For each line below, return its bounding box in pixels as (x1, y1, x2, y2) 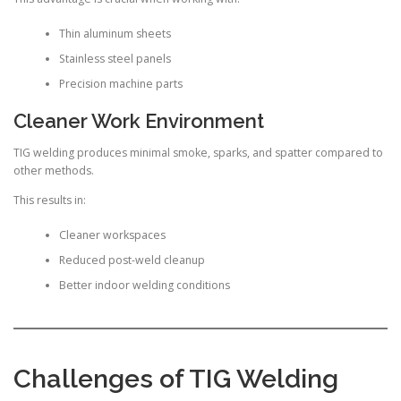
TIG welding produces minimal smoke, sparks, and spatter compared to (13, 145, 383, 161)
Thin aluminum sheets (58, 25, 171, 41)
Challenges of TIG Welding (13, 363, 338, 395)
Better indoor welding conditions (58, 277, 230, 293)
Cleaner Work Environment (13, 109, 264, 132)
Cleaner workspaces (58, 226, 166, 243)
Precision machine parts (58, 75, 183, 91)
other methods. (13, 163, 94, 179)
